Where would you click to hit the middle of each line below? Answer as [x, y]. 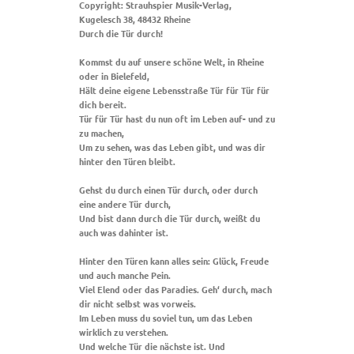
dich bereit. [103, 104]
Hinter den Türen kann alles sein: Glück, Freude [174, 260]
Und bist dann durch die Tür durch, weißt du [169, 218]
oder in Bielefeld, [114, 75]
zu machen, [102, 132]
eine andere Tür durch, [125, 203]
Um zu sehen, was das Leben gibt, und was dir [172, 147]
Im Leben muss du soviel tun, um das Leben [166, 317]
